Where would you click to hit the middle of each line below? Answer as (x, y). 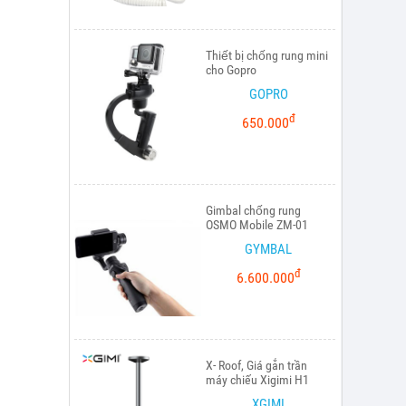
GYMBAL (268, 249)
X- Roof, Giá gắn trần (256, 365)
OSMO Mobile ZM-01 (257, 225)
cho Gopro (231, 70)
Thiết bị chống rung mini (267, 55)
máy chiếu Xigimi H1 (257, 380)
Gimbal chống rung (253, 210)
